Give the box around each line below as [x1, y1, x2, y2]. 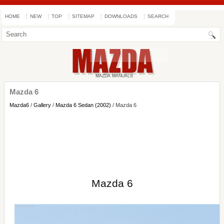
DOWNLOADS [104, 13, 137, 19]
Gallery [33, 102, 51, 108]
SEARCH [147, 13, 168, 19]
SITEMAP [72, 13, 94, 19]
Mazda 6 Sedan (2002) [55, 102, 111, 108]
